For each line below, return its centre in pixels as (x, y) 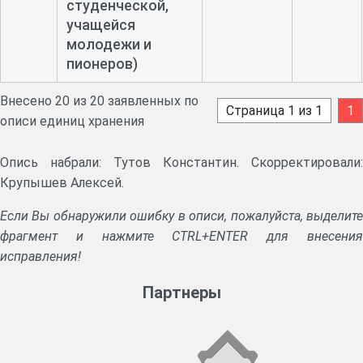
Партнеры (181, 292)
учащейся (100, 24)
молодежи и (109, 44)
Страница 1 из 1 (274, 111)
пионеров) (102, 63)
